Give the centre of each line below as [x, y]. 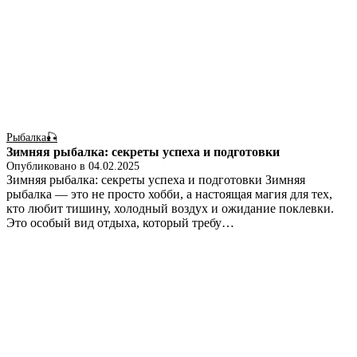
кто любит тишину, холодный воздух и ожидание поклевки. [170, 209]
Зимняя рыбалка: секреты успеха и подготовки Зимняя [156, 180]
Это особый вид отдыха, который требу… [120, 223]
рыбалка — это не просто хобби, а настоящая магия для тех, [169, 194]
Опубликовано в [47, 167]
